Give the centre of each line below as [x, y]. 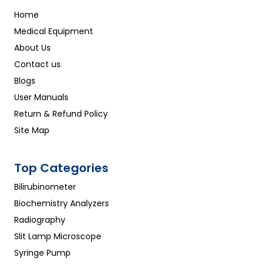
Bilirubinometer [45, 187]
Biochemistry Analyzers [62, 204]
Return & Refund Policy [61, 114]
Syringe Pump [42, 253]
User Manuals [41, 98]
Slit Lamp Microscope [58, 237]
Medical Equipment [54, 32]
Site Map [32, 131]
